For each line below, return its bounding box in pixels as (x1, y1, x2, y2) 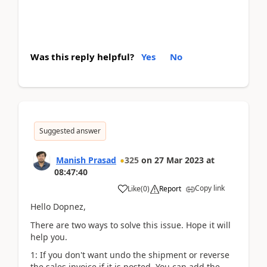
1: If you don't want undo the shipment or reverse (30, 249, 229, 260)
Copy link (195, 183, 225, 193)
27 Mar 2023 (154, 154, 204, 166)
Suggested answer (39, 126, 101, 136)
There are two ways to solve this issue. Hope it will (30, 219, 231, 231)
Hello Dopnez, (30, 201, 86, 212)
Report (159, 184, 181, 194)
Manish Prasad (56, 154, 116, 166)
